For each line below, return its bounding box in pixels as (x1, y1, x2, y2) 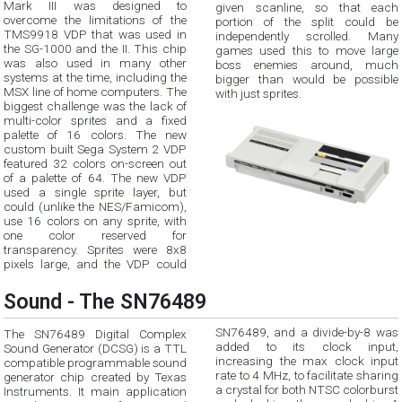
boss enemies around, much (215, 57, 398, 73)
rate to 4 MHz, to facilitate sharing (215, 367, 398, 382)
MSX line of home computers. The (4, 84, 187, 100)
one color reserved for (4, 228, 101, 243)
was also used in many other (4, 56, 187, 71)
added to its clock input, (215, 338, 398, 354)
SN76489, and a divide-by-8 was (215, 324, 274, 339)
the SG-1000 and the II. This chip (4, 41, 187, 57)
